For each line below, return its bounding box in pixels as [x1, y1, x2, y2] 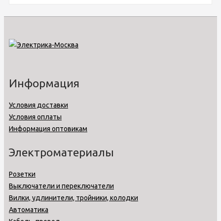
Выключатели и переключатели [9, 182, 114, 190]
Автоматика [9, 205, 48, 214]
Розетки [9, 170, 36, 178]
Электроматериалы [9, 146, 114, 158]
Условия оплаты [9, 112, 62, 121]
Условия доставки [9, 101, 68, 109]
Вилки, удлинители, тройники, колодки [9, 193, 138, 202]
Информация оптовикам [9, 124, 87, 133]
